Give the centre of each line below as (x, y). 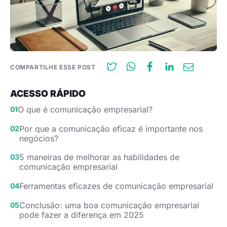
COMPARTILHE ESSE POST (53, 67)
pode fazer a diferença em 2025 (82, 215)
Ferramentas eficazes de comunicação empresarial (116, 186)
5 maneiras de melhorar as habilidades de (99, 157)
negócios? (39, 138)
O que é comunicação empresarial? (85, 110)
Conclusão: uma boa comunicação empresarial (109, 205)
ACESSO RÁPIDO (48, 93)
